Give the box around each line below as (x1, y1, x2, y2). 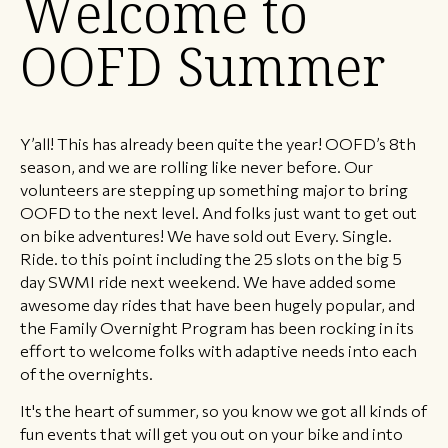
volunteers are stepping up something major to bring (20, 179, 408, 200)
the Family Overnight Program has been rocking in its (20, 317, 414, 338)
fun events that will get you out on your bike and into (20, 422, 403, 443)
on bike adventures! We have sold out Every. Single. (20, 225, 392, 246)
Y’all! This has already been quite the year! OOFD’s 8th (20, 133, 416, 154)
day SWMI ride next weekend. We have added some (20, 271, 396, 292)
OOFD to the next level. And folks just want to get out (20, 202, 417, 223)
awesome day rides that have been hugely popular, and (20, 294, 415, 315)
